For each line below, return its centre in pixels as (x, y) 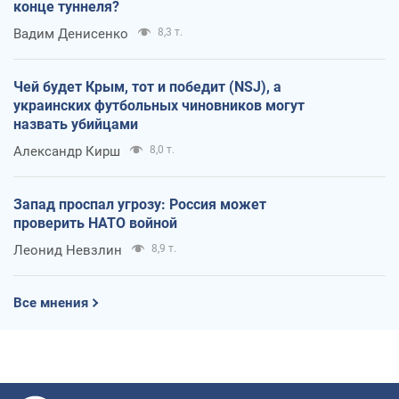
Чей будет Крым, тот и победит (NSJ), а (147, 87)
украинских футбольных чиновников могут (159, 106)
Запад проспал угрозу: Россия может (140, 205)
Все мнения (51, 303)
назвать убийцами (76, 125)
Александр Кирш (67, 152)
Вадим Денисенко (71, 34)
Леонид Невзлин (68, 251)
